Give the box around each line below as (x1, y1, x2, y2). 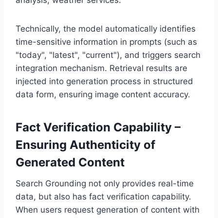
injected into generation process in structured (16, 76, 193, 86)
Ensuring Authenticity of (16, 137, 155, 152)
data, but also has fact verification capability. (16, 191, 191, 201)
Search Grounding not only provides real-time (16, 178, 194, 188)
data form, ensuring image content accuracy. (16, 89, 190, 99)
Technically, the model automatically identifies (16, 23, 196, 34)
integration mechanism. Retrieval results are (16, 63, 187, 73)
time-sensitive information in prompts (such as (16, 36, 197, 47)
